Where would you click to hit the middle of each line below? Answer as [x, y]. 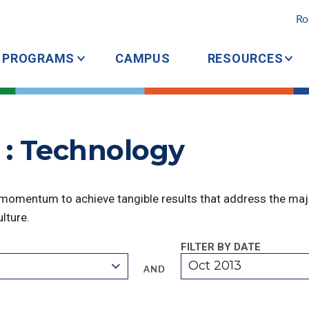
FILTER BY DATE [220, 247]
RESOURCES [245, 58]
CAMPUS [143, 58]
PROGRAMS [38, 58]
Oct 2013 [215, 266]
